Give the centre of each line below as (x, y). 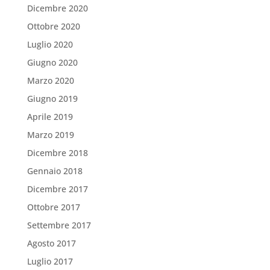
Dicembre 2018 (57, 152)
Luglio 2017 (50, 261)
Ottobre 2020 (53, 26)
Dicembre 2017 (57, 189)
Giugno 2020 (52, 62)
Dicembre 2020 (57, 8)
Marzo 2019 (50, 134)
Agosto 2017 (51, 243)
